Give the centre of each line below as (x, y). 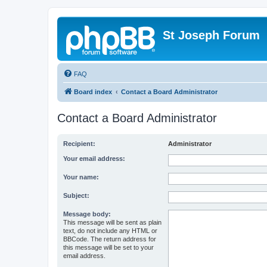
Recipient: (79, 144)
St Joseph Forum (211, 35)
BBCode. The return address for (110, 239)
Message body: (87, 214)
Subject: (76, 195)
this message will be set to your (108, 247)
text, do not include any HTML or (110, 231)
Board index (93, 92)
